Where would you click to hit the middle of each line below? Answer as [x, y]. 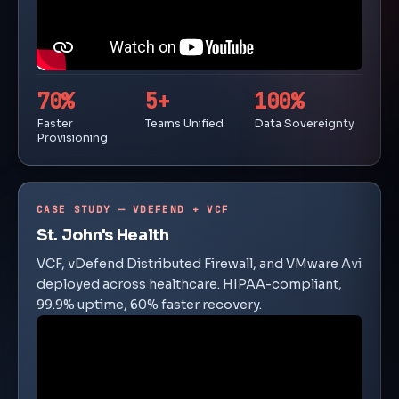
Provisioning [72, 138]
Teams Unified [184, 123]
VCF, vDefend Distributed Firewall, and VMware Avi [199, 263]
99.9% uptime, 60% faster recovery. [149, 304]
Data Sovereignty [304, 123]
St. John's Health [103, 235]
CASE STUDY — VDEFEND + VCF [133, 209]
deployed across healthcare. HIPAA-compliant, [189, 284]
